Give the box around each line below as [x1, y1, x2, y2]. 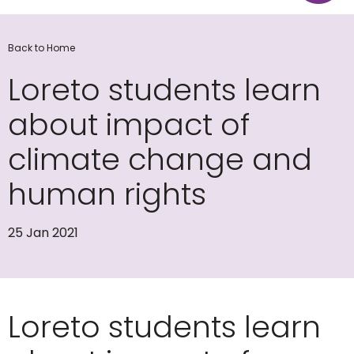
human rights [8, 173, 206, 215]
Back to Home [8, 40, 75, 55]
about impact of [8, 104, 250, 145]
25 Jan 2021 [8, 224, 78, 242]
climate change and [8, 138, 312, 180]
